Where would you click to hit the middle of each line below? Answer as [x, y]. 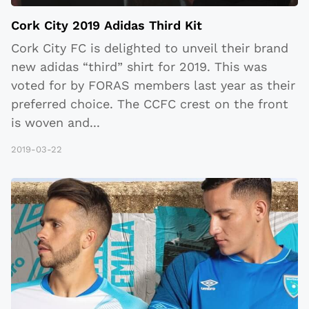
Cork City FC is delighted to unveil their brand [150, 48]
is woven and [50, 123]
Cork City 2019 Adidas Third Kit [107, 26]
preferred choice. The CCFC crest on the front [150, 104]
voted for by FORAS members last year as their [153, 86]
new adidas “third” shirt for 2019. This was [139, 67]
